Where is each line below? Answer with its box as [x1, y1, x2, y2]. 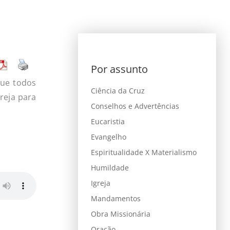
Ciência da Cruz [90, 86, 145, 95]
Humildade [90, 163, 129, 172]
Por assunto [90, 62, 148, 76]
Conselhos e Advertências [90, 101, 179, 111]
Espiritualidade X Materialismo [90, 147, 197, 157]
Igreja [90, 178, 110, 188]
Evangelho [90, 132, 126, 142]
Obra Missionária [90, 209, 150, 219]
